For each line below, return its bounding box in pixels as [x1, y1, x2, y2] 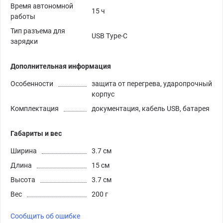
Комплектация [10, 104, 59, 112]
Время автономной [10, 1, 73, 10]
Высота [10, 175, 35, 184]
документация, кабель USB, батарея [92, 104, 210, 112]
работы [10, 12, 35, 20]
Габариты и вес [10, 129, 62, 137]
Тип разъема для [10, 26, 65, 35]
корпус [92, 90, 114, 98]
